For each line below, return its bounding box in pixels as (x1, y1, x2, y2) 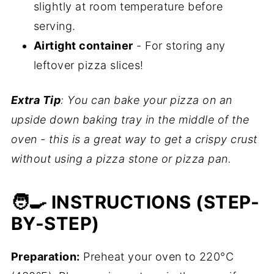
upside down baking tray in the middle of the (10, 113, 250, 127)
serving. (33, 20, 76, 33)
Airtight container (33, 39, 133, 53)
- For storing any (133, 39, 226, 53)
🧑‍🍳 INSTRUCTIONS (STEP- (10, 191, 260, 213)
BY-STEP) (10, 213, 100, 235)
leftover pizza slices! (33, 59, 144, 72)
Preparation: (10, 250, 80, 264)
